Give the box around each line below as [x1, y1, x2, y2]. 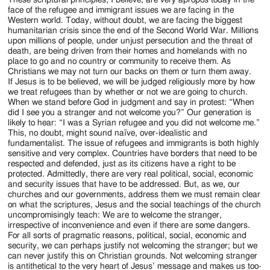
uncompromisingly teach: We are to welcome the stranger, [8, 211, 222, 220]
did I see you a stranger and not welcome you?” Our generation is [8, 108, 252, 118]
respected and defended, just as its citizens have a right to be [8, 160, 236, 169]
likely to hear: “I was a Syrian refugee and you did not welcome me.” [8, 119, 260, 128]
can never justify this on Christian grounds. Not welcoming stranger [8, 252, 258, 261]
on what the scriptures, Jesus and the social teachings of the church [8, 201, 262, 210]
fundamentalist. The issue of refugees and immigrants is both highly [8, 139, 260, 148]
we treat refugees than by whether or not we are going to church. [8, 88, 248, 97]
